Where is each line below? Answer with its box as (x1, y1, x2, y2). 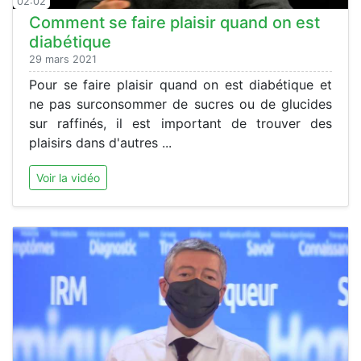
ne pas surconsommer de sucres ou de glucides (29, 96, 332, 113)
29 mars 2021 (29, 53, 97, 66)
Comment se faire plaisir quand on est (29, 13, 320, 33)
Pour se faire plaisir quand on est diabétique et (29, 77, 332, 93)
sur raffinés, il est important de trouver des (29, 115, 332, 132)
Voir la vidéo (36, 171, 100, 185)
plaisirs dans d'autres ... (29, 135, 172, 151)
